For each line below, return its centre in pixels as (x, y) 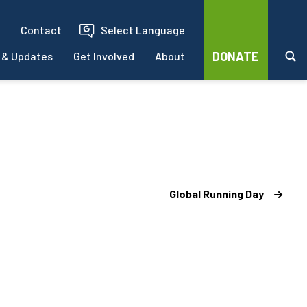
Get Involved (103, 56)
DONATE (235, 56)
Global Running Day (217, 193)
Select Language (143, 29)
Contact (41, 29)
